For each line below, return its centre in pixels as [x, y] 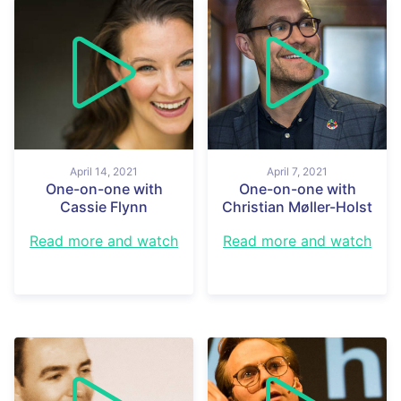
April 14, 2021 [104, 171]
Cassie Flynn [104, 206]
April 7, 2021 [297, 171]
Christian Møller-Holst [297, 206]
